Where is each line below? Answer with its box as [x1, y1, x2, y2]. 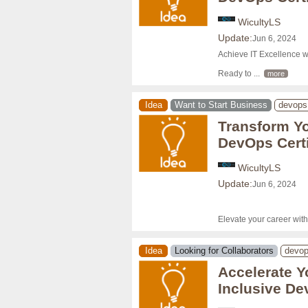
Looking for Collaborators [175, 246, 274, 256]
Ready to [218, 69, 254, 78]
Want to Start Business [175, 100, 267, 110]
